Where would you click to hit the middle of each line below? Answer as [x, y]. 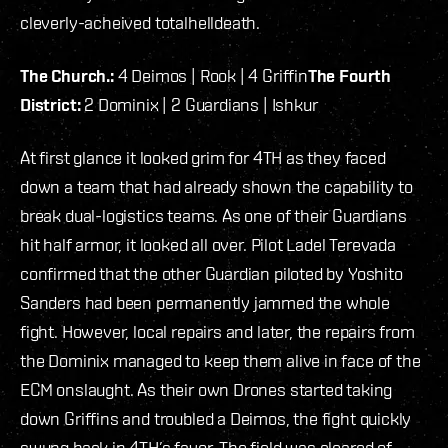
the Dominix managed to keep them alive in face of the [220, 361]
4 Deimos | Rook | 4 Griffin [210, 76]
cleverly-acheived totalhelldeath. [140, 23]
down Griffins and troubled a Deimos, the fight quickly [216, 419]
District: [50, 105]
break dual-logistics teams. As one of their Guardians [213, 216]
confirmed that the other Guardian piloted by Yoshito [211, 274]
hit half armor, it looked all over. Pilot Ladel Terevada [208, 245]
